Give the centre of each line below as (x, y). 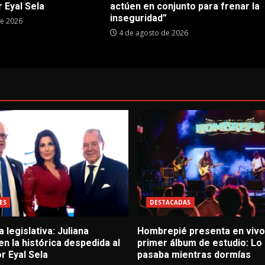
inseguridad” (138, 18)
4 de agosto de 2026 (152, 33)
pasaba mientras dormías (194, 255)
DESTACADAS (170, 203)
